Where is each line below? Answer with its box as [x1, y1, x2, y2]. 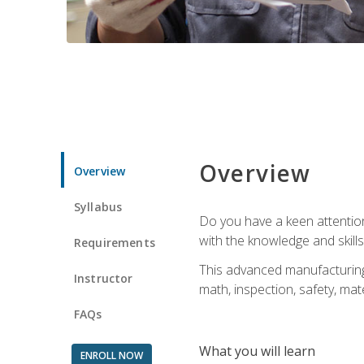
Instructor [74, 270, 133, 286]
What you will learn [198, 341, 315, 360]
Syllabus [74, 198, 123, 214]
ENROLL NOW [80, 348, 143, 362]
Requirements [74, 234, 155, 250]
